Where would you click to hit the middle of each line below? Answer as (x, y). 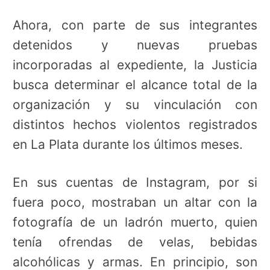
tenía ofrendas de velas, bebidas (135, 242)
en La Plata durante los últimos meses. (128, 145)
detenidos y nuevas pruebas (135, 45)
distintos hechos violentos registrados (135, 125)
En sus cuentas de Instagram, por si (135, 183)
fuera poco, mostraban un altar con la (135, 202)
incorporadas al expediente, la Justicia (135, 65)
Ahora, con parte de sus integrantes (135, 25)
